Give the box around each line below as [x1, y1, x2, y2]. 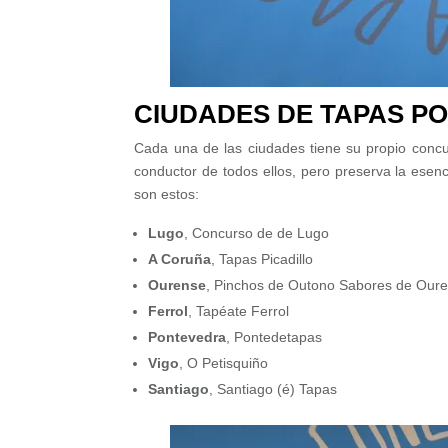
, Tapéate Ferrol [188, 303, 290, 320]
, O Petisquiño [179, 355, 269, 372]
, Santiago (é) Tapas [209, 381, 338, 398]
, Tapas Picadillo [211, 251, 314, 268]
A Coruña [148, 251, 212, 268]
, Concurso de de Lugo [184, 225, 330, 242]
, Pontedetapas [226, 329, 323, 346]
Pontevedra [148, 329, 227, 346]
